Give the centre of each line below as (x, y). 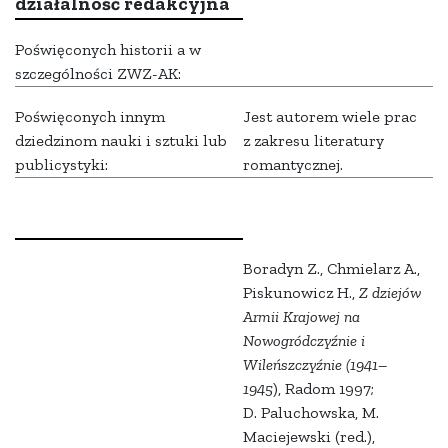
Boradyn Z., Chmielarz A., (331, 269)
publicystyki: (61, 165)
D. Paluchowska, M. (311, 413)
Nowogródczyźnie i (304, 341)
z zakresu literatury (313, 141)
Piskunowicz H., (301, 293)
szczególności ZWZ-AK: (98, 74)
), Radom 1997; (323, 389)
